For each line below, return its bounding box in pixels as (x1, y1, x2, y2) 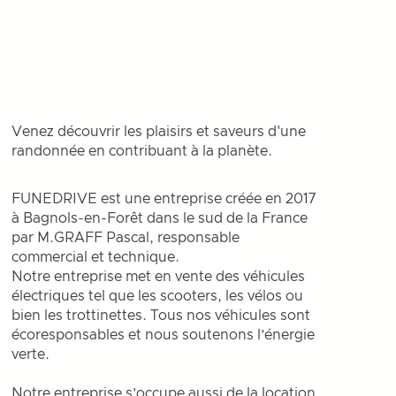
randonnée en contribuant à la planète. (11, 144, 273, 158)
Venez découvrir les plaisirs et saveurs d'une (11, 125, 307, 139)
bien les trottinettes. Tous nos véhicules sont (11, 308, 311, 323)
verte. (11, 347, 50, 362)
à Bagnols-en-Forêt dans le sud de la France (11, 211, 308, 225)
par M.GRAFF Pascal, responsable (11, 231, 240, 245)
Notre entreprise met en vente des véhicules (11, 270, 306, 284)
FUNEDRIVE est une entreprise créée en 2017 (11, 192, 316, 206)
